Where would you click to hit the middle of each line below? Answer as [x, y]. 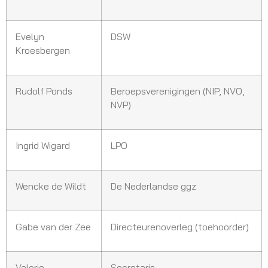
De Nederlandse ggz [153, 186]
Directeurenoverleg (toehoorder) [180, 227]
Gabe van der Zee [53, 227]
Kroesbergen [43, 51]
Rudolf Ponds [44, 91]
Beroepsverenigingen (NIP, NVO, [178, 91]
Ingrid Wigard [43, 146]
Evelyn [30, 37]
